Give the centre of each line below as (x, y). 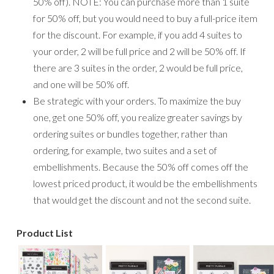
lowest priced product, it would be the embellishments (145, 183)
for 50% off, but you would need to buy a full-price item (145, 18)
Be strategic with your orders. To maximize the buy (137, 100)
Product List (45, 232)
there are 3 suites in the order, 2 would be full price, (138, 67)
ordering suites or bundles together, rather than (130, 133)
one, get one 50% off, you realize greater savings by (138, 117)
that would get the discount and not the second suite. (142, 199)
